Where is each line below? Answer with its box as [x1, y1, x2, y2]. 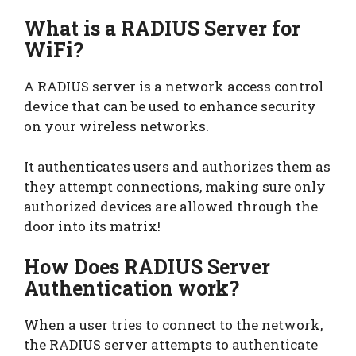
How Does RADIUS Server [24, 253, 270, 281]
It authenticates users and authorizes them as [24, 157, 331, 176]
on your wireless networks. [24, 117, 212, 136]
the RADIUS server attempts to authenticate [24, 335, 318, 354]
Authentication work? [24, 275, 239, 302]
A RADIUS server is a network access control [24, 77, 323, 96]
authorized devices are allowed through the [24, 196, 318, 215]
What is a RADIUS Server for [24, 15, 300, 42]
